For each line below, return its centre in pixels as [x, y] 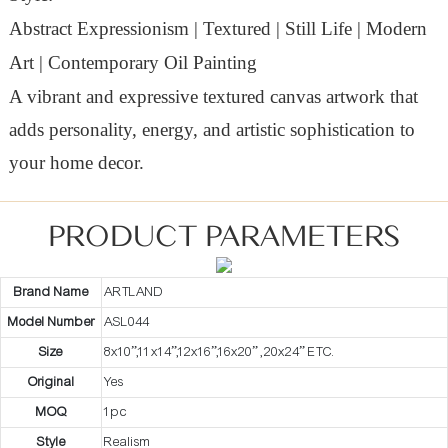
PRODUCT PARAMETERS [224, 235]
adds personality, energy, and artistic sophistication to [211, 129]
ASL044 [126, 322]
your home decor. [76, 162]
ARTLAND [134, 292]
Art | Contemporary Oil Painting [132, 62]
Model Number [51, 322]
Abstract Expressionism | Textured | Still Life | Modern [217, 28]
